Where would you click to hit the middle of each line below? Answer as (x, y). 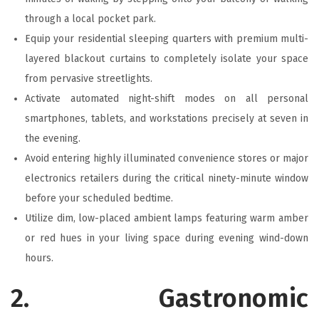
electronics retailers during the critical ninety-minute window (167, 178)
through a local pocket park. (90, 19)
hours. (39, 258)
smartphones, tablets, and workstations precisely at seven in (167, 118)
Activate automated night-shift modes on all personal (167, 98)
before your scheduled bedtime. (99, 198)
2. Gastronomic (159, 298)
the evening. (53, 138)
